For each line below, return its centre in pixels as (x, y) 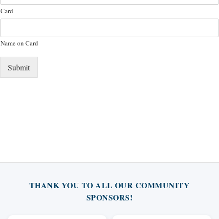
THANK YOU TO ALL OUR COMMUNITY (109, 185)
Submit (19, 67)
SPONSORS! (109, 197)
